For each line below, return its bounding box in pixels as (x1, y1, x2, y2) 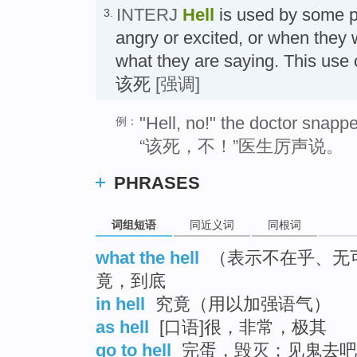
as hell (96, 317, 149, 338)
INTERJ (116, 4, 178, 25)
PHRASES (114, 172, 200, 193)
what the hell (96, 248, 199, 269)
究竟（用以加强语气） (151, 294, 331, 315)
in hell (96, 294, 145, 315)
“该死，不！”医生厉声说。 (139, 135, 343, 156)
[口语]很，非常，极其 (155, 317, 331, 338)
